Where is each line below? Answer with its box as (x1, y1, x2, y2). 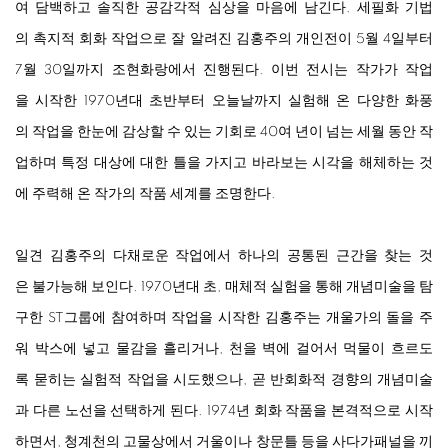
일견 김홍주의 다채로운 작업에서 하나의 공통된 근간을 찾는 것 (15, 249, 433, 264)
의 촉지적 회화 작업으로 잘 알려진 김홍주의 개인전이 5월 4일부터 (15, 32, 433, 47)
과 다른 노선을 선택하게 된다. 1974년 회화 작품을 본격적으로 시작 (15, 404, 433, 419)
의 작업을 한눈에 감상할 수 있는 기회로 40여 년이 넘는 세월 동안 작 (15, 125, 433, 140)
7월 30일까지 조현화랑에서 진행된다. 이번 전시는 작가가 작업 (15, 63, 433, 78)
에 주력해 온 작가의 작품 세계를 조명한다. (15, 187, 276, 202)
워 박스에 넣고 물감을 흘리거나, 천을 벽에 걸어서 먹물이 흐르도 (15, 342, 433, 357)
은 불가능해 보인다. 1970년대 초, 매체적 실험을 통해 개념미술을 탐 (15, 280, 433, 295)
